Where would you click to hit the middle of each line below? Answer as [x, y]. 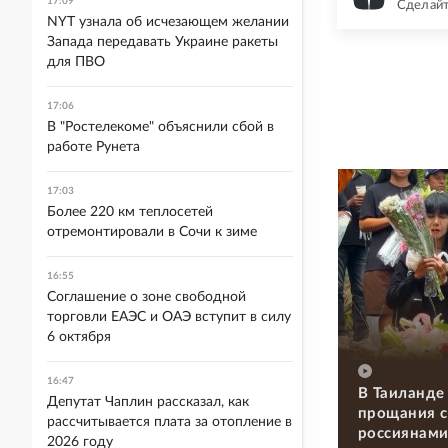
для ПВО [76, 62]
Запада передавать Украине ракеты [162, 42]
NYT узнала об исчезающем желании [168, 22]
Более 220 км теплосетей [130, 212]
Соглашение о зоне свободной [146, 297]
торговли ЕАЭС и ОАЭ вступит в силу [169, 317]
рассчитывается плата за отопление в [169, 422]
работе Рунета [93, 147]
